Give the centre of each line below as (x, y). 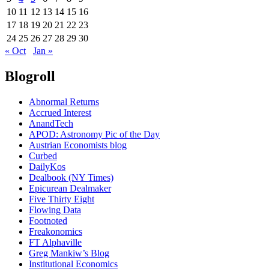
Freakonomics (56, 232)
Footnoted (48, 221)
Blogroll (30, 77)
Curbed (43, 156)
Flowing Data (55, 210)
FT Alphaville (55, 243)
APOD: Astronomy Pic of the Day (94, 134)
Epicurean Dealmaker (70, 189)
